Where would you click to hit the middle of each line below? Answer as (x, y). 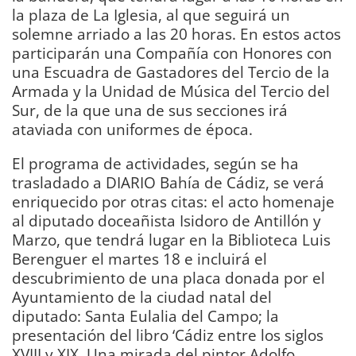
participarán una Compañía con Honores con (172, 53)
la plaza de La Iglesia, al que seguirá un (151, 15)
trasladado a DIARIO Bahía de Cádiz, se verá (168, 183)
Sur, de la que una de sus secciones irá (150, 110)
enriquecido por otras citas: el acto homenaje (173, 202)
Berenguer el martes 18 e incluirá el (139, 259)
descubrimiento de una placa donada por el (168, 278)
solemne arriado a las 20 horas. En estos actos (176, 34)
